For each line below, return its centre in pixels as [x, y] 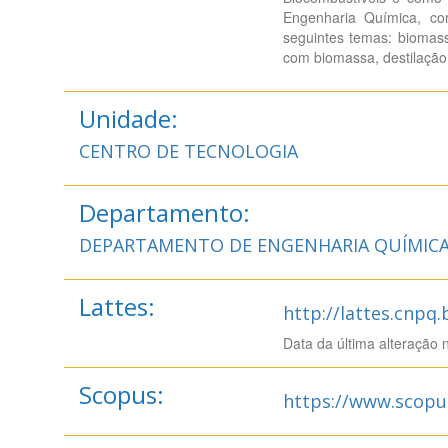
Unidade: [128, 118]
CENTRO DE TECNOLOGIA [188, 151]
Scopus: [121, 394]
